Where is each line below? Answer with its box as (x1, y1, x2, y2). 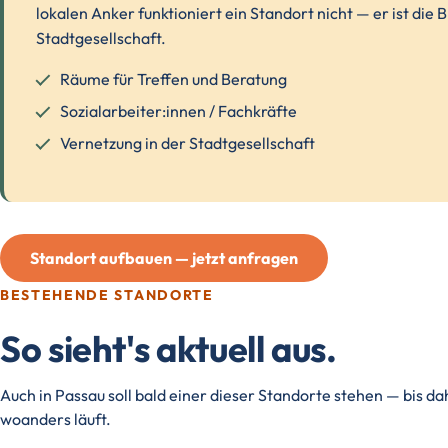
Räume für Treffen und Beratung (60, 69, 287, 89)
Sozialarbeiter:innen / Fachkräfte (60, 101, 297, 121)
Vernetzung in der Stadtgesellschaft (60, 133, 315, 153)
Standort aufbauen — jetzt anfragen (30, 248, 298, 268)
